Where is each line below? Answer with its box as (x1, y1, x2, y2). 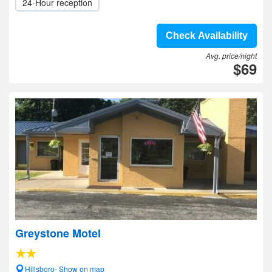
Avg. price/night (206, 50, 257, 61)
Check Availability (166, 30, 248, 41)
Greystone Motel (15, 225, 101, 241)
